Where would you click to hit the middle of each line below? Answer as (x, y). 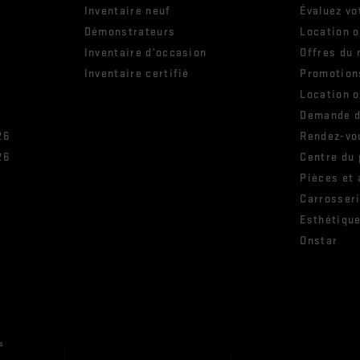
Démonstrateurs (130, 32)
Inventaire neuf (127, 11)
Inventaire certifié (137, 74)
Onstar (319, 241)
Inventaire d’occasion (145, 53)
